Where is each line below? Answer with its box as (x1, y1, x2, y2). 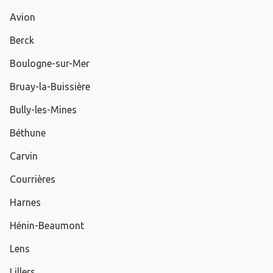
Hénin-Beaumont (10, 220, 84, 232)
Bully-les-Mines (10, 104, 77, 116)
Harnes (10, 197, 41, 208)
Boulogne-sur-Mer (10, 58, 90, 69)
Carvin (10, 151, 38, 162)
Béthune (10, 127, 46, 139)
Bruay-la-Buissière (10, 81, 90, 93)
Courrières (10, 174, 55, 185)
